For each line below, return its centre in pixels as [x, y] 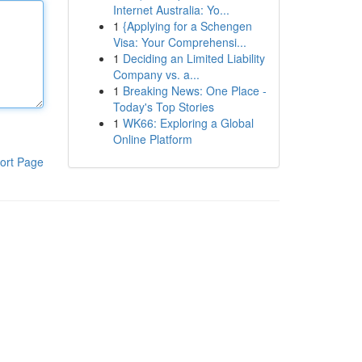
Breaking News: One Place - [194, 90]
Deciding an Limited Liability [194, 58]
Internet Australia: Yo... [171, 10]
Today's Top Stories [163, 107]
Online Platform [152, 139]
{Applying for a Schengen [187, 26]
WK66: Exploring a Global [188, 123]
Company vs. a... [156, 74]
